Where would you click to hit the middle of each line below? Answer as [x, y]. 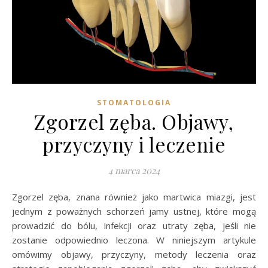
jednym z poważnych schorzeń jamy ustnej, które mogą [134, 211]
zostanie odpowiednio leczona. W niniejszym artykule [134, 240]
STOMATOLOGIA [134, 103]
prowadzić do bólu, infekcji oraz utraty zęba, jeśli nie [134, 226]
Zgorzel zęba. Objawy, [134, 122]
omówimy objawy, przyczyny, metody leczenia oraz [134, 255]
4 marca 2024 [134, 171]
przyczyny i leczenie [134, 144]
